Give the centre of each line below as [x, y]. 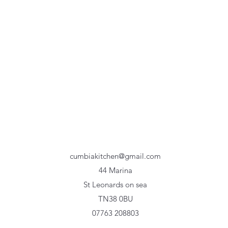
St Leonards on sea [115, 184]
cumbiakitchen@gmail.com [115, 156]
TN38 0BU [115, 199]
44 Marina [115, 170]
